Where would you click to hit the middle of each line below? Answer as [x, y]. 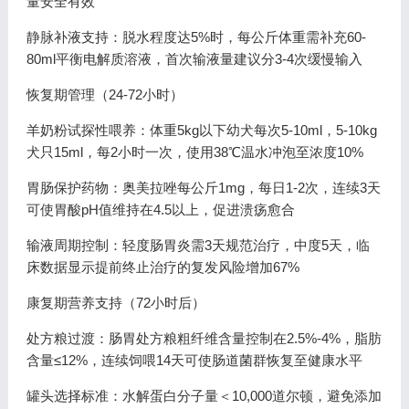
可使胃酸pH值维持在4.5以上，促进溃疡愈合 [160, 210]
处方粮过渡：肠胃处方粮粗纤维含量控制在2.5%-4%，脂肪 [204, 338]
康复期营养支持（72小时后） [115, 303]
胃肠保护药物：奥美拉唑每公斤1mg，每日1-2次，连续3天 [203, 188]
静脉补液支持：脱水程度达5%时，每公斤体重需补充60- [196, 37]
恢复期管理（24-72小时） [105, 94]
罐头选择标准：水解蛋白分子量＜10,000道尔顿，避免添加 [204, 396]
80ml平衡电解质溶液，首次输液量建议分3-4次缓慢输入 [194, 59]
